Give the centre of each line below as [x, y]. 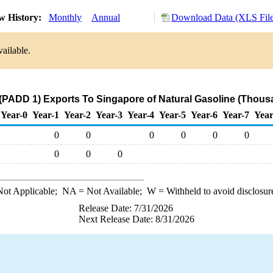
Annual [106, 17]
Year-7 [236, 115]
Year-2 [77, 115]
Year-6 [204, 115]
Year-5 [172, 115]
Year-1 [46, 115]
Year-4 [141, 115]
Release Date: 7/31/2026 [126, 208]
